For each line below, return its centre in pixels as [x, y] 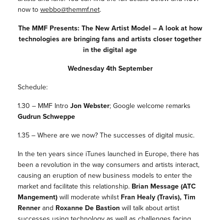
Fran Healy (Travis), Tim [158, 197]
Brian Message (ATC [164, 187]
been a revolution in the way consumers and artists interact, [108, 165]
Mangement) [37, 197]
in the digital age [110, 50]
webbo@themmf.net [70, 10]
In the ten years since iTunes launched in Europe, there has [108, 154]
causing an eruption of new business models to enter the [105, 176]
